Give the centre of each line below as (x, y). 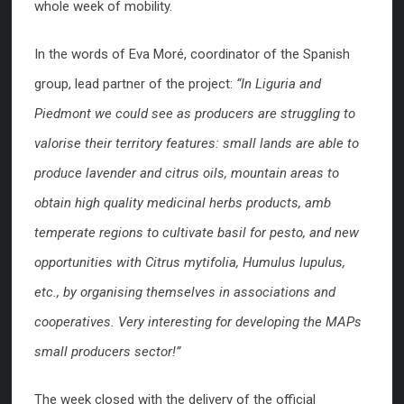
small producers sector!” (107, 352)
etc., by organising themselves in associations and (185, 292)
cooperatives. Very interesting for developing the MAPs (198, 322)
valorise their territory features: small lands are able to (197, 143)
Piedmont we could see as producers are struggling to (195, 114)
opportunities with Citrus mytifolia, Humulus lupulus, (190, 262)
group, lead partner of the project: (133, 84)
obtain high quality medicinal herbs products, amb (183, 203)
